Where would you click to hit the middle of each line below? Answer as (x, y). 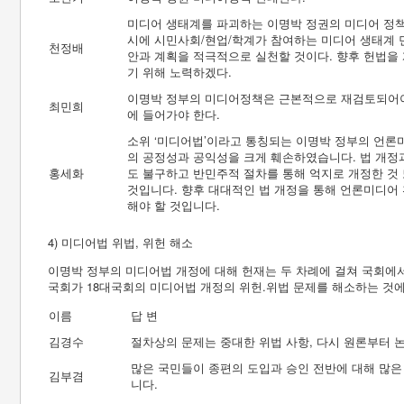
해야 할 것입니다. (174, 205)
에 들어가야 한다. (174, 114)
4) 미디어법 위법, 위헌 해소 (120, 242)
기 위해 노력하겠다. (179, 72)
